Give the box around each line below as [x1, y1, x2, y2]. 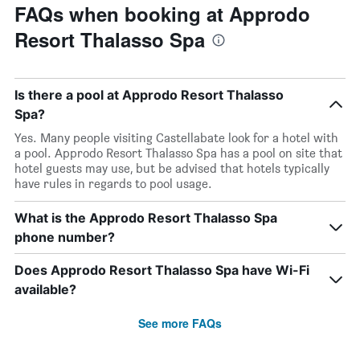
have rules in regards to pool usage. [14, 176, 212, 191]
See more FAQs [138, 315, 222, 331]
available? [14, 281, 76, 297]
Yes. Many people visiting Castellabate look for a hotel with [14, 130, 338, 145]
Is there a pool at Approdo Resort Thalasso [14, 87, 284, 103]
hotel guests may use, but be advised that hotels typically [14, 161, 329, 176]
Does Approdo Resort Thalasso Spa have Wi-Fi [14, 262, 309, 278]
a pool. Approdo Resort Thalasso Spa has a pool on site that [14, 145, 342, 161]
